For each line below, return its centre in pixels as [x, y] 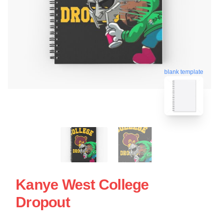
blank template [184, 70]
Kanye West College [82, 184]
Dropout [43, 202]
